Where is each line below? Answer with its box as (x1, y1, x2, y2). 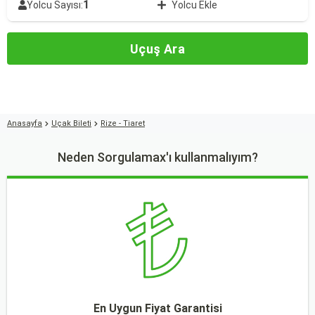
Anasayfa (7, 119, 42, 128)
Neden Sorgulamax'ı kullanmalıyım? (57, 150, 258, 165)
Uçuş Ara (129, 41, 186, 56)
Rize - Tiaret (101, 119, 145, 128)
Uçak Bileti (51, 119, 91, 128)
